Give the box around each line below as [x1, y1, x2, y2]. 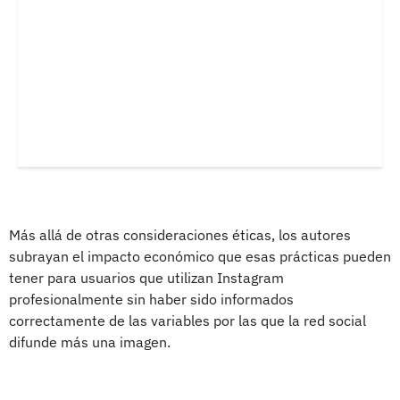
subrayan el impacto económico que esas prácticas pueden [9, 246, 391, 265]
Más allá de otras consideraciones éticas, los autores [9, 225, 351, 244]
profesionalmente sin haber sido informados [9, 289, 294, 308]
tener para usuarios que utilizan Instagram [9, 268, 284, 287]
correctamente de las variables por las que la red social [9, 311, 366, 329]
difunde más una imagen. [9, 332, 171, 351]
